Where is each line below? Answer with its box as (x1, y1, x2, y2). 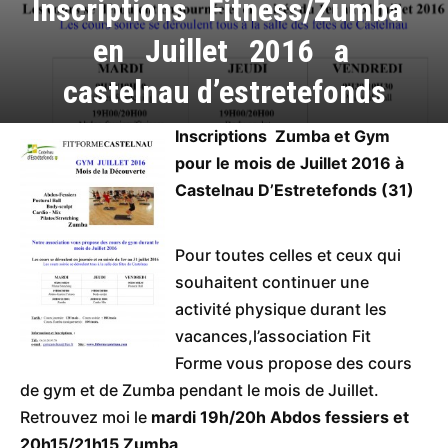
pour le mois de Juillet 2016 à (175, 153, 404, 173)
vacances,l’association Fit (175, 326, 371, 347)
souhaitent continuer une (175, 272, 369, 293)
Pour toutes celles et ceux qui (175, 245, 401, 266)
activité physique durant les (175, 299, 387, 320)
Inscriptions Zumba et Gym (175, 126, 390, 146)
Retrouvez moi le (20, 407, 147, 428)
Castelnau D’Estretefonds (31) (175, 180, 414, 200)
